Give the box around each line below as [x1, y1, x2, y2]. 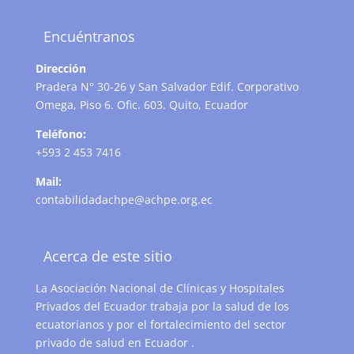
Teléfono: [35, 126, 86, 141]
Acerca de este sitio [43, 247, 172, 266]
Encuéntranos [43, 26, 135, 46]
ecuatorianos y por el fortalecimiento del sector [35, 317, 286, 333]
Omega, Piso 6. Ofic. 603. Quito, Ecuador [35, 96, 248, 112]
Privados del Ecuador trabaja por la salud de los [35, 299, 289, 314]
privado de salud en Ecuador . [35, 335, 194, 351]
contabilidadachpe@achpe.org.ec [35, 191, 213, 207]
